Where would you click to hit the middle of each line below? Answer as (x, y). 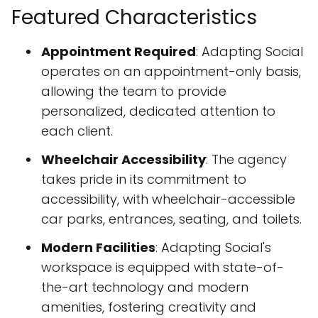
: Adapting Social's (213, 248)
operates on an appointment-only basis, (171, 72)
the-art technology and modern (145, 287)
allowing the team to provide (134, 92)
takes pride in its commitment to (144, 180)
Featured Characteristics (134, 18)
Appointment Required (119, 52)
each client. (77, 131)
